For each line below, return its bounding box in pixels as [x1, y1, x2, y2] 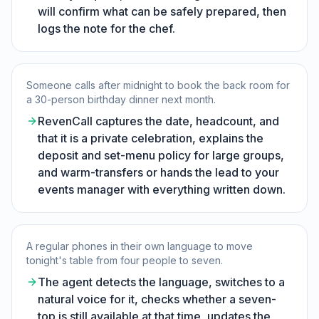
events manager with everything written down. [38, 182, 286, 197]
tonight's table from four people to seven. [26, 254, 223, 266]
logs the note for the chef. [38, 21, 175, 36]
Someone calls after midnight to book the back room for [26, 79, 290, 91]
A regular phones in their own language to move [26, 240, 253, 252]
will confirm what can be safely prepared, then [38, 4, 286, 19]
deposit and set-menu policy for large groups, [38, 148, 284, 162]
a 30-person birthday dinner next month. [26, 93, 216, 105]
